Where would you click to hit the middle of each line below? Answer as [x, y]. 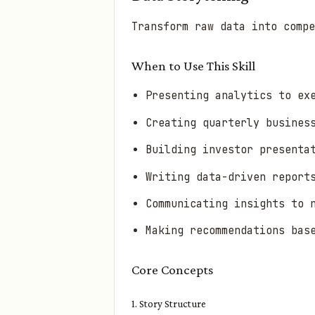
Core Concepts [172, 270]
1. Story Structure [169, 304]
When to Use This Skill [193, 66]
